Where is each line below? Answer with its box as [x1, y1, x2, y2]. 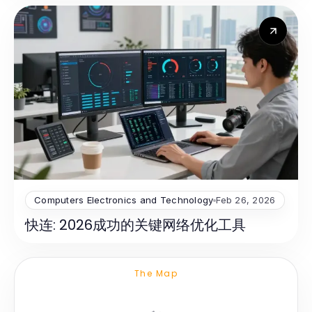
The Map [134, 267, 178, 280]
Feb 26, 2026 [216, 194, 276, 206]
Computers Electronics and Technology [34, 194, 214, 206]
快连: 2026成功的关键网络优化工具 [25, 215, 246, 235]
